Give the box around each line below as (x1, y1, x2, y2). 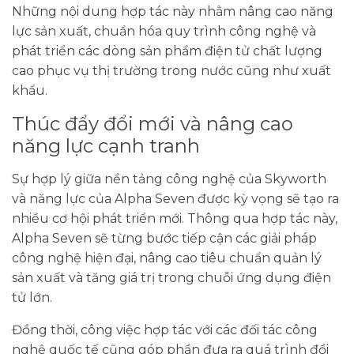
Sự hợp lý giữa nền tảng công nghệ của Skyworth (12, 171, 326, 186)
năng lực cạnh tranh (12, 134, 200, 157)
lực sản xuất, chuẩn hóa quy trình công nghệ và (12, 23, 316, 39)
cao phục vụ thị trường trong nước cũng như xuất (12, 62, 331, 78)
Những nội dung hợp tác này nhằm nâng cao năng (12, 3, 333, 19)
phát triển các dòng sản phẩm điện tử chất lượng (12, 43, 322, 58)
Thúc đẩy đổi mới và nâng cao (12, 111, 293, 135)
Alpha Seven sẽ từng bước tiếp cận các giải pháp (12, 230, 317, 246)
